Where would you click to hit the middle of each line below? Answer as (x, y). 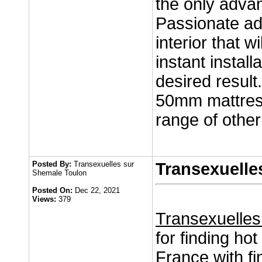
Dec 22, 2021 (96, 190)
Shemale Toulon (59, 173)
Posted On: (52, 190)
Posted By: (52, 164)
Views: (44, 199)
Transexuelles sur (103, 164)
